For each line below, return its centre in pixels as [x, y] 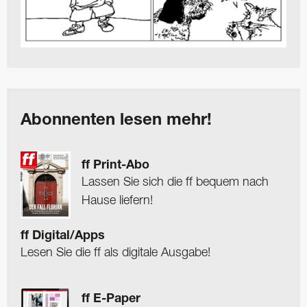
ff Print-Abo [115, 166]
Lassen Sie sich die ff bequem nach [175, 183]
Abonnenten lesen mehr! [116, 122]
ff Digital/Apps [63, 237]
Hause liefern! [117, 201]
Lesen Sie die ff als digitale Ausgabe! [115, 253]
